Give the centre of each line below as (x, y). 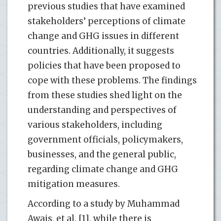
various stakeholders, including (95, 125)
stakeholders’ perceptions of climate (107, 21)
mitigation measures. (74, 184)
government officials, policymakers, (105, 139)
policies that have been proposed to (104, 65)
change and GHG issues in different (103, 36)
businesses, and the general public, (102, 154)
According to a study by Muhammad (104, 203)
